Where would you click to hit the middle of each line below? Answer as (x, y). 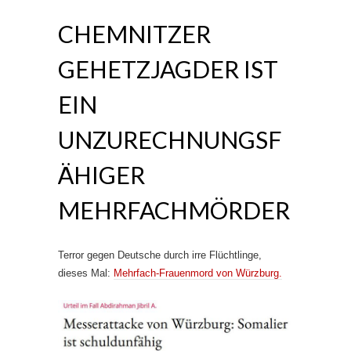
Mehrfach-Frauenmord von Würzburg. (198, 273)
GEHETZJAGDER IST (168, 69)
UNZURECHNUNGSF (170, 139)
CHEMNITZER (134, 33)
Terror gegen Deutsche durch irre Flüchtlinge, (160, 255)
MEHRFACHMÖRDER (174, 210)
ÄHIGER (101, 174)
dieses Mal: (86, 273)
